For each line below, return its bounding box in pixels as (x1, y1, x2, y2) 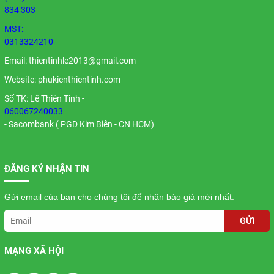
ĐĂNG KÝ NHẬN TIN (4, 163, 89, 175)
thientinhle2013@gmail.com (28, 56, 136, 66)
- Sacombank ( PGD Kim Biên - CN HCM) (4, 119, 154, 130)
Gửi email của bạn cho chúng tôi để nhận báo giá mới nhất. (4, 192, 234, 202)
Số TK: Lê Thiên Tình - (4, 94, 84, 104)
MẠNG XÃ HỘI (4, 245, 64, 257)
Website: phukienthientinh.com (4, 75, 120, 85)
